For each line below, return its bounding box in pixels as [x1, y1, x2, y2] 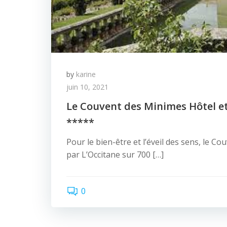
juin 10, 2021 [66, 82, 108, 92]
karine [76, 69, 96, 79]
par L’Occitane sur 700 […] [66, 149, 164, 160]
